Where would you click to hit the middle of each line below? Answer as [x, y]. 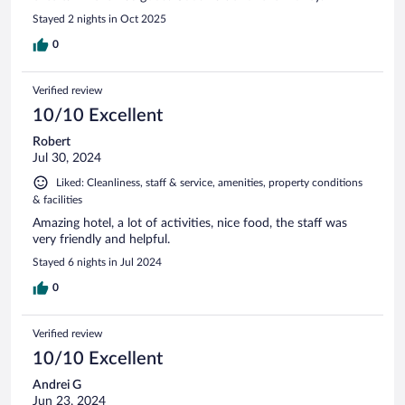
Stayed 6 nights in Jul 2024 [97, 262]
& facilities [57, 199]
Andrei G [57, 385]
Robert [52, 141]
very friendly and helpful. [101, 239]
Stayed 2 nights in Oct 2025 [99, 19]
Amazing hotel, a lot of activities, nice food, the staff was [190, 223]
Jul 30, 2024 [67, 158]
